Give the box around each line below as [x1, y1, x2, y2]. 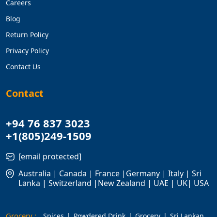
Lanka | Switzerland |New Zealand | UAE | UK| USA [18, 177, 209, 188]
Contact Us [6, 62, 41, 71]
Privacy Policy [6, 46, 49, 55]
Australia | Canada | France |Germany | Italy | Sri [18, 168, 201, 179]
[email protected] [18, 151, 81, 162]
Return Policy [6, 30, 48, 39]
